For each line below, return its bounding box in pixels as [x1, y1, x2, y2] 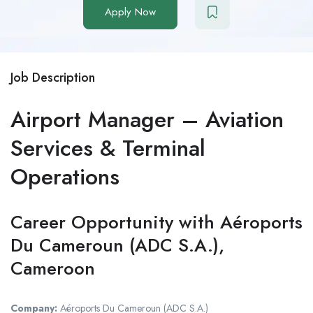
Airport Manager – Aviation [10, 103, 284, 136]
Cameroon [10, 254, 95, 282]
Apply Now [105, 3, 156, 20]
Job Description [10, 68, 95, 87]
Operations [10, 160, 119, 193]
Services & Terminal [10, 131, 205, 164]
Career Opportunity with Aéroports [10, 208, 303, 235]
